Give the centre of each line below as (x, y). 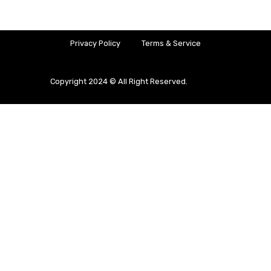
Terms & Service (171, 43)
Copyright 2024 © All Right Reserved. (119, 81)
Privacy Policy (95, 43)
